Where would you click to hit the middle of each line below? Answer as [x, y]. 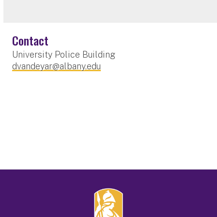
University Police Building [64, 54]
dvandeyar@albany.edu [57, 66]
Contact [31, 40]
